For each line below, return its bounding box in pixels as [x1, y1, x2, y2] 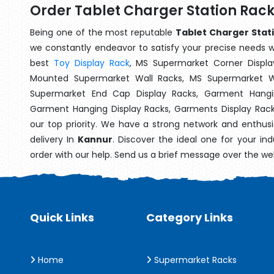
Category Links [146, 210, 233, 225]
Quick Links [30, 210, 94, 225]
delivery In [30, 133, 78, 146]
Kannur [78, 133, 113, 146]
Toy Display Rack [53, 57, 130, 69]
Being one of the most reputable [30, 26, 176, 39]
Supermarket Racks [152, 254, 237, 266]
